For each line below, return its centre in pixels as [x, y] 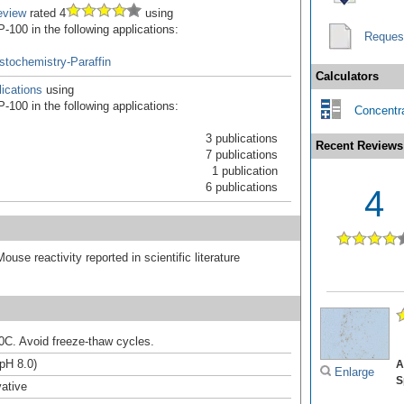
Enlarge [353, 372]
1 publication [245, 170]
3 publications [242, 138]
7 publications [242, 154]
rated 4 [46, 13]
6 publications [242, 187]
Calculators [347, 76]
